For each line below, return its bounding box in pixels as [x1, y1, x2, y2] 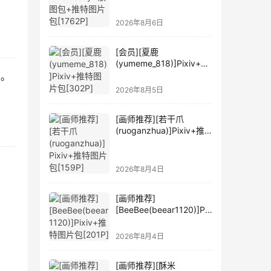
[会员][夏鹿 [116, 47, 158, 57]
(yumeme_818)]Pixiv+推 [116, 58, 209, 69]
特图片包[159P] [116, 137, 176, 148]
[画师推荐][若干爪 [116, 114, 184, 125]
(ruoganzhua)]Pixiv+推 [116, 125, 204, 136]
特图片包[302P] [116, 70, 177, 80]
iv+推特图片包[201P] [116, 216, 196, 227]
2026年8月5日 [116, 85, 163, 95]
